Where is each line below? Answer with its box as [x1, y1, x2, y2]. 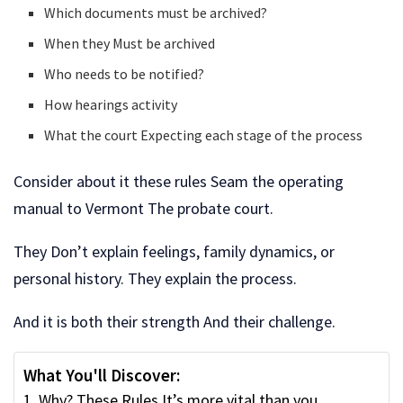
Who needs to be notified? [44, 64, 205, 83]
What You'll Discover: [23, 363, 180, 386]
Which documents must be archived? [44, 3, 268, 22]
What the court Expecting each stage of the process [44, 125, 363, 144]
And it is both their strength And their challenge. [13, 310, 336, 332]
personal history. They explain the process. [13, 267, 297, 289]
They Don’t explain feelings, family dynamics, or [13, 240, 335, 262]
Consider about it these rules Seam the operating [13, 170, 344, 192]
